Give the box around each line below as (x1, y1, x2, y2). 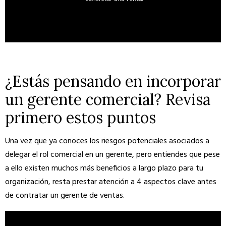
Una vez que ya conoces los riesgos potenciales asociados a (5, 134, 209, 148)
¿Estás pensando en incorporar (5, 71, 221, 91)
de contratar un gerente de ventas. (5, 189, 125, 202)
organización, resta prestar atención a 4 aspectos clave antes (5, 175, 216, 189)
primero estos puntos (5, 107, 156, 127)
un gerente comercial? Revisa (5, 89, 210, 109)
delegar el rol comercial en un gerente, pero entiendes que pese (5, 148, 220, 161)
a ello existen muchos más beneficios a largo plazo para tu (5, 161, 203, 175)
